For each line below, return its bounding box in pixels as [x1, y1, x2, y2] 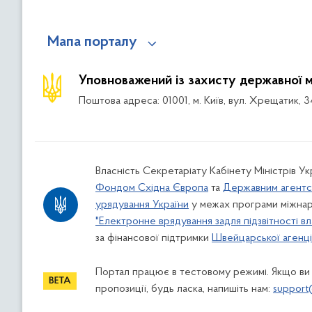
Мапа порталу [47, 35, 137, 50]
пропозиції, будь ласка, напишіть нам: [95, 283, 273, 295]
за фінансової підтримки [95, 233, 212, 244]
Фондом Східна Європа [95, 182, 208, 194]
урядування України [95, 199, 189, 210]
